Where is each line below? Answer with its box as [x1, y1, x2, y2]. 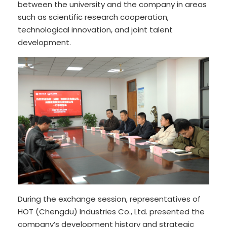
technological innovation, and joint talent [18, 24, 173, 35]
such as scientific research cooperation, [18, 12, 169, 23]
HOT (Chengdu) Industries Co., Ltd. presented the [18, 206, 205, 217]
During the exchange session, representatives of [18, 193, 201, 204]
